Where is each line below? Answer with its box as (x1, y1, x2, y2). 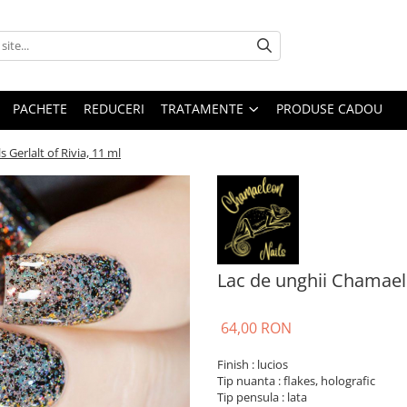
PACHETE (13, 100, 67, 117)
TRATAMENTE (161, 100, 243, 117)
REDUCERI (84, 100, 144, 117)
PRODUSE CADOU (276, 100, 382, 117)
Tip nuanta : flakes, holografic (217, 372, 375, 389)
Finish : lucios (217, 355, 288, 372)
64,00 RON (221, 317, 292, 338)
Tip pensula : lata (217, 388, 307, 405)
